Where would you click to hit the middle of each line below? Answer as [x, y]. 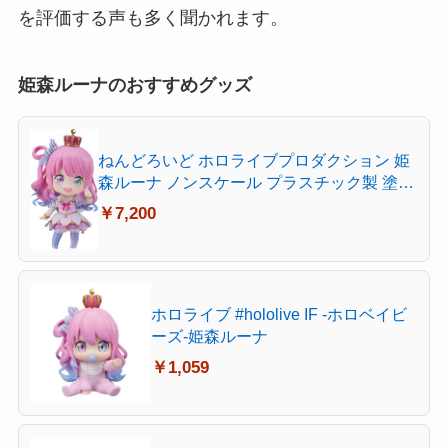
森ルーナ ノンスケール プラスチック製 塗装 [255, 181]
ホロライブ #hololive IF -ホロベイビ [278, 313]
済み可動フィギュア [169, 203]
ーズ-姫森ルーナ [209, 335]
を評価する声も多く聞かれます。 [152, 17]
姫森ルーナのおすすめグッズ [134, 85]
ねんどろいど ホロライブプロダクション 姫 [253, 159]
